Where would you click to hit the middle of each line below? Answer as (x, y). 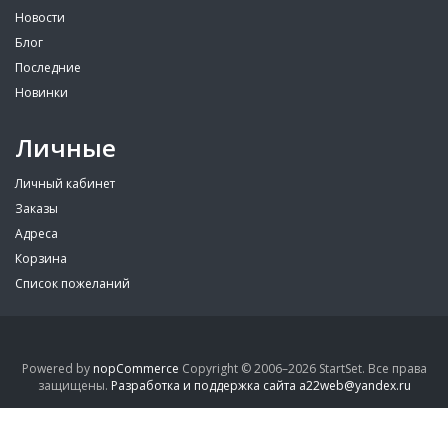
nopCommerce (135, 368)
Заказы (36, 208)
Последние (48, 67)
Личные (65, 147)
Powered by (57, 368)
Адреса (36, 233)
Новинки (41, 92)
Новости (40, 17)
